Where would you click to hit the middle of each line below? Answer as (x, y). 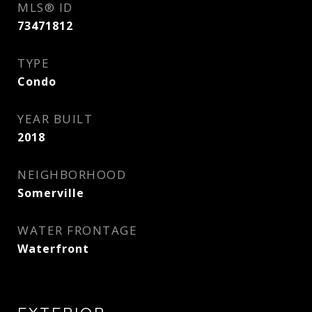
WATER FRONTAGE (77, 230)
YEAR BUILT (55, 119)
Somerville (51, 193)
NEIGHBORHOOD (72, 174)
